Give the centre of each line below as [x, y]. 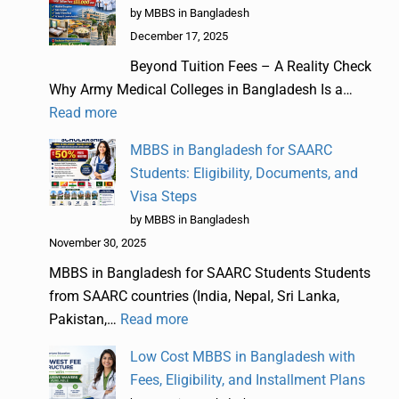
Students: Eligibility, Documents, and [244, 173]
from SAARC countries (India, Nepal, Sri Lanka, [194, 296]
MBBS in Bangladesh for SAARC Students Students [210, 273]
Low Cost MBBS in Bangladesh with [243, 356]
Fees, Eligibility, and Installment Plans [248, 379]
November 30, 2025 [98, 242]
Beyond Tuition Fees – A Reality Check [251, 66]
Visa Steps [163, 196]
